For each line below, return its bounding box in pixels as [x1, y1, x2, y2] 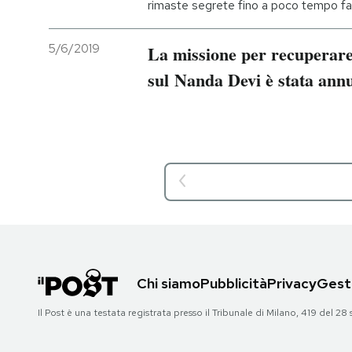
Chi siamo [137, 274, 200, 293]
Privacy [267, 274, 317, 293]
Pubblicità [200, 274, 267, 293]
